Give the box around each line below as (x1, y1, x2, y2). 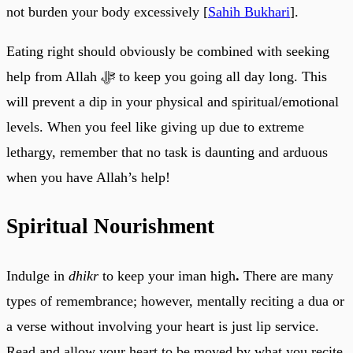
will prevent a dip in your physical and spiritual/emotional (6, 93, 339, 110)
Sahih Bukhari (208, 3, 290, 20)
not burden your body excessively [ (6, 3, 208, 20)
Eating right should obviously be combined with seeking (6, 43, 329, 59)
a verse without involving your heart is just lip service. (6, 318, 319, 334)
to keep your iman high (98, 267, 236, 284)
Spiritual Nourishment (6, 214, 214, 239)
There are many (243, 267, 333, 284)
